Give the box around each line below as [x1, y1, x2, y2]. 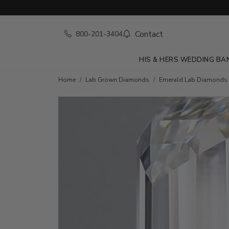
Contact [133, 28, 163, 40]
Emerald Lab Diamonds [159, 76, 227, 84]
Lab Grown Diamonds [85, 76, 149, 84]
